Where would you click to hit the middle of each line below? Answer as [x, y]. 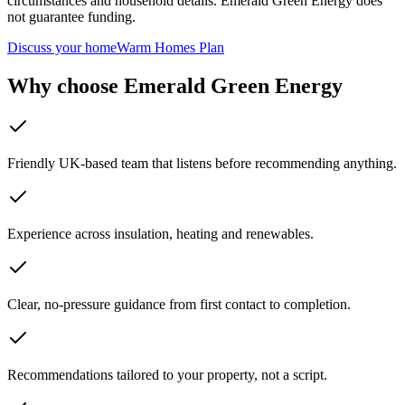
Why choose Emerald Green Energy [175, 85]
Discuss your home [62, 47]
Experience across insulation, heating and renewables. [160, 234]
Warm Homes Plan [170, 47]
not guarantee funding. [71, 16]
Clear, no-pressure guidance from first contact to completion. [179, 305]
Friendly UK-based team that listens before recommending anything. [202, 164]
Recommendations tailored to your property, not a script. [167, 375]
